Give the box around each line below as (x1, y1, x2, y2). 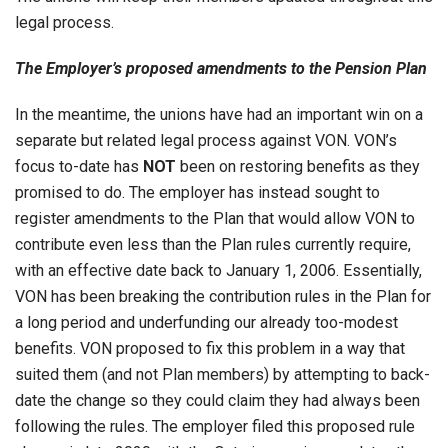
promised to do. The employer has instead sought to (15, 182, 380, 202)
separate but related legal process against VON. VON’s (15, 130, 397, 150)
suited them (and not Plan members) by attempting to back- (15, 364, 430, 384)
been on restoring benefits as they (176, 156, 420, 176)
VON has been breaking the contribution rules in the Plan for (15, 286, 431, 306)
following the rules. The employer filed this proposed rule (15, 416, 415, 436)
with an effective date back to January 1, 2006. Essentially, (15, 260, 422, 280)
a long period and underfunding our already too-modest (15, 312, 398, 332)
